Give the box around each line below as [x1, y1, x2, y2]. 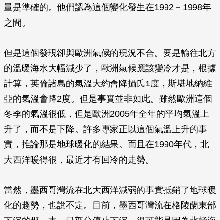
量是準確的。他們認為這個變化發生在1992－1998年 [4, 2, 211, 12]
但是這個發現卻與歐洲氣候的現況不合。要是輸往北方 [4, 48, 216, 58]
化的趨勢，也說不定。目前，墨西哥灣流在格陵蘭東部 [4, 200, 216, 210]
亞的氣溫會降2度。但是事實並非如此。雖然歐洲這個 [4, 94, 212, 104]
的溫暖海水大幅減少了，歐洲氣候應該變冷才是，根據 [4, 63, 216, 73]
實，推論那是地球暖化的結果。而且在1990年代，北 [4, 139, 209, 149]
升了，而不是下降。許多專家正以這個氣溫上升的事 [4, 124, 207, 134]
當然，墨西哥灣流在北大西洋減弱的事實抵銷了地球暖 [4, 185, 216, 195]
